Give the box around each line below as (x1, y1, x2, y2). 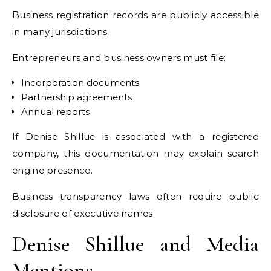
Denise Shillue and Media (12, 230, 259, 257)
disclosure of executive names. (12, 207, 155, 219)
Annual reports (21, 105, 90, 117)
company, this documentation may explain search (12, 147, 259, 159)
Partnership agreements (21, 91, 132, 103)
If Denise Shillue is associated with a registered (12, 130, 259, 142)
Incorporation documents (21, 76, 139, 88)
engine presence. (12, 164, 93, 176)
